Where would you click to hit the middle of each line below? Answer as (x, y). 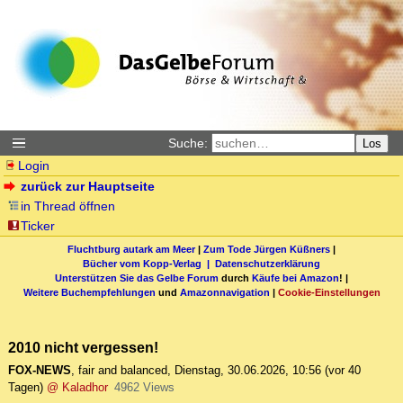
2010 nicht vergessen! (83, 348)
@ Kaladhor (77, 388)
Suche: (188, 143)
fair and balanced (123, 371)
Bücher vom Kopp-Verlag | (149, 263)
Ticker (38, 226)
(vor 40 (343, 371)
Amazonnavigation (224, 292)
